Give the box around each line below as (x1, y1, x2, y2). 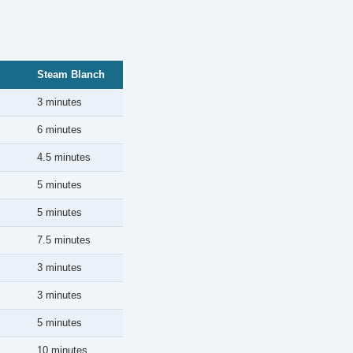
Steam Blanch (37, 69, 105, 80)
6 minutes (37, 124, 82, 136)
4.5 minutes (37, 151, 91, 163)
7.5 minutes (37, 234, 91, 246)
